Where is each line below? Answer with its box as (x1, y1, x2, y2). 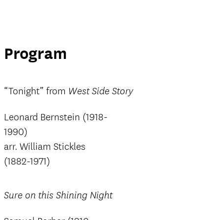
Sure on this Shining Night (4, 190, 112, 201)
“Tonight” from (4, 85, 68, 97)
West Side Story (68, 85, 133, 97)
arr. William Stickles (4, 140, 85, 153)
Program (4, 44, 67, 63)
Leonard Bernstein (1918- (4, 111, 108, 123)
